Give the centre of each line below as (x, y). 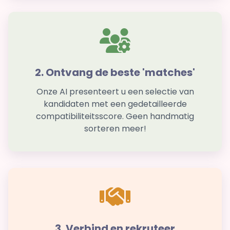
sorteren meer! (115, 129)
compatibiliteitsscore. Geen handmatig (115, 116)
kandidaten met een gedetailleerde (115, 104)
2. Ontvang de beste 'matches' (115, 72)
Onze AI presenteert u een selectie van (115, 92)
